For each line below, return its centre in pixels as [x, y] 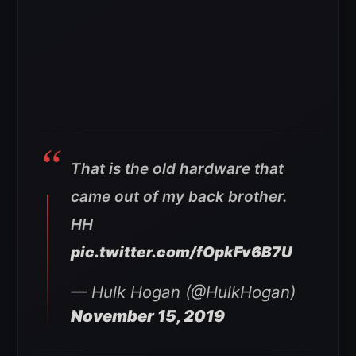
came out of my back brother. [179, 197]
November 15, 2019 [148, 316]
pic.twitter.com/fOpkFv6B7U [182, 253]
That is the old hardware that [177, 169]
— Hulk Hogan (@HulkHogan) [183, 292]
